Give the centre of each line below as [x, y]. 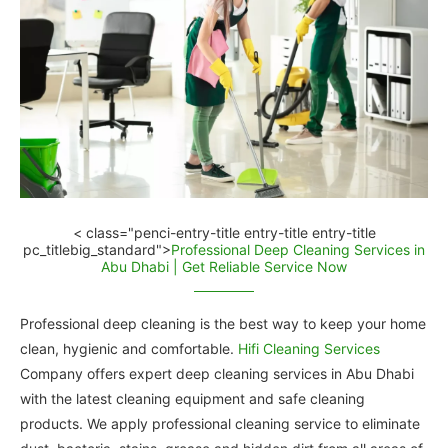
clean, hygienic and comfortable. [129, 348]
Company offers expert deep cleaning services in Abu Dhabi [217, 373]
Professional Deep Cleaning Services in [298, 249]
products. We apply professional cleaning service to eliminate [220, 423]
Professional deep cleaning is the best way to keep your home [223, 323]
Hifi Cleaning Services [309, 348]
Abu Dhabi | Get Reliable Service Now [224, 266]
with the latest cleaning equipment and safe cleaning [192, 398]
